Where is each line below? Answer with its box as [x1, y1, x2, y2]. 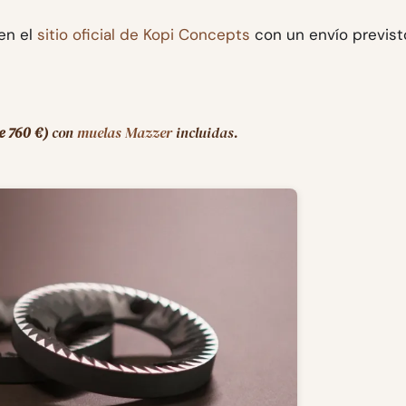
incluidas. [172, 122, 238, 143]
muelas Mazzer [77, 122, 172, 143]
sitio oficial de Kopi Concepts [37, 24, 250, 45]
